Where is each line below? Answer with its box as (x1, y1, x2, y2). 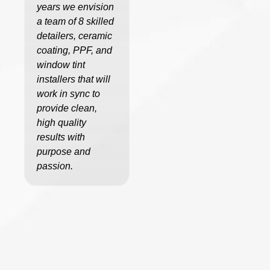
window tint (37, 60, 85, 71)
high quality (37, 118, 86, 128)
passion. (37, 161, 73, 172)
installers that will (37, 74, 110, 85)
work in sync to (37, 89, 100, 99)
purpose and (37, 146, 90, 157)
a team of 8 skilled (37, 16, 114, 27)
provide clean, (37, 103, 97, 114)
